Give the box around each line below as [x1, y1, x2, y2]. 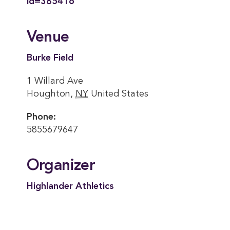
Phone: [27, 112, 56, 122]
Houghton [27, 89, 70, 99]
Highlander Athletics [27, 182, 114, 191]
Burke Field [27, 53, 73, 63]
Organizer [27, 158, 95, 174]
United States [91, 89, 148, 99]
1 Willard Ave [27, 76, 83, 86]
